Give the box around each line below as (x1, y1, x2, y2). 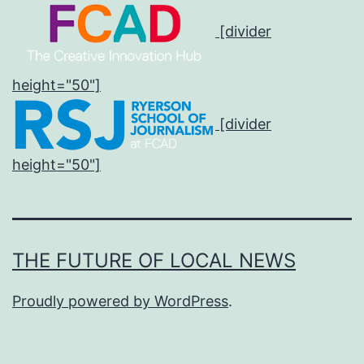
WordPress (154, 292, 228, 310)
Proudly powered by (12, 292, 154, 310)
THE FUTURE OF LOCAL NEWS (12, 249, 296, 273)
